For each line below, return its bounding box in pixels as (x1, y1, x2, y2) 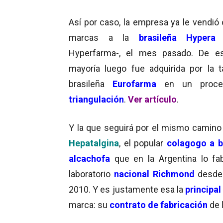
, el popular (119, 137, 167, 148)
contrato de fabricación (110, 199, 208, 210)
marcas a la (69, 32, 139, 43)
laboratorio (69, 168, 114, 179)
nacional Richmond (113, 168, 195, 179)
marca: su (69, 199, 110, 210)
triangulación (69, 94, 124, 105)
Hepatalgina (69, 137, 119, 148)
